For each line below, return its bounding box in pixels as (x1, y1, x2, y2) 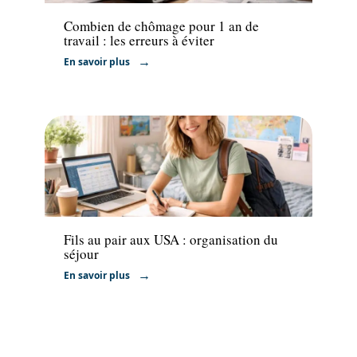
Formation (64, 192, 113, 206)
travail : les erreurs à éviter (64, 30, 214, 49)
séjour (64, 245, 99, 264)
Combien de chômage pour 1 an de (64, 16, 259, 35)
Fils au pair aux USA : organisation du (64, 230, 278, 249)
